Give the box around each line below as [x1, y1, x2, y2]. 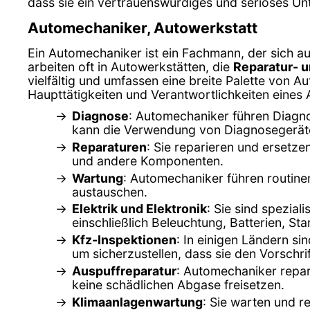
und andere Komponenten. [72, 153, 224, 168]
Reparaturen [72, 139, 147, 154]
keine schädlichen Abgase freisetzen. [72, 277, 284, 293]
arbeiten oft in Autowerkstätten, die [28, 59, 233, 74]
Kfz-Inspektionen [72, 232, 176, 248]
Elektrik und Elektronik [72, 201, 207, 217]
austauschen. [72, 184, 147, 199]
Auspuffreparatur [72, 264, 176, 279]
